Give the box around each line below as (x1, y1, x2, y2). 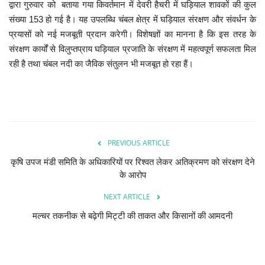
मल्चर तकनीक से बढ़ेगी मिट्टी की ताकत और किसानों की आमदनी (33, 210, 232, 221)
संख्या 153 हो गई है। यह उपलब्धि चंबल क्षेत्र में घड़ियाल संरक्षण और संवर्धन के (9, 14, 256, 24)
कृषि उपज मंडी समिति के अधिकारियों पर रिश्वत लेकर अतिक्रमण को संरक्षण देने (10, 156, 255, 167)
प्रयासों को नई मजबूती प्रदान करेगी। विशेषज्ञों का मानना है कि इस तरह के (9, 28, 256, 39)
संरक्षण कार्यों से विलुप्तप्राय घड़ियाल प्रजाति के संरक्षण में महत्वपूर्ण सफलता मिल (9, 43, 256, 54)
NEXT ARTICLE (103, 191, 150, 202)
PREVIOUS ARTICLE (107, 137, 170, 148)
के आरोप (119, 169, 146, 180)
